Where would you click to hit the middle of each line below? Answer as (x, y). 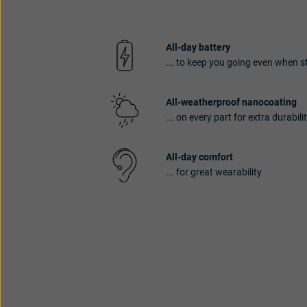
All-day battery (198, 48)
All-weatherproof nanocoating (231, 103)
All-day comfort (199, 158)
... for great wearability (214, 173)
